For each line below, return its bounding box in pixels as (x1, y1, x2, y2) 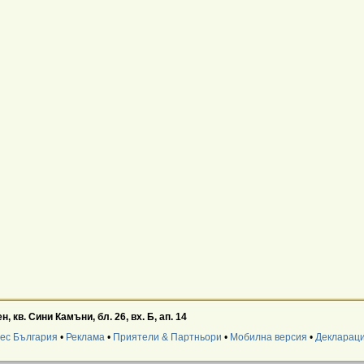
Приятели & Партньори (112, 331, 222, 343)
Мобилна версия (229, 331, 307, 343)
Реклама (65, 331, 105, 343)
